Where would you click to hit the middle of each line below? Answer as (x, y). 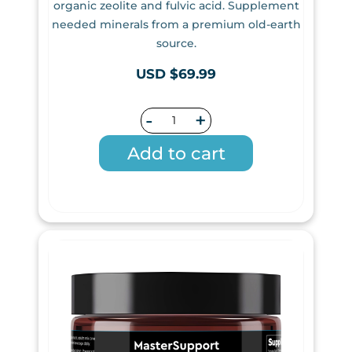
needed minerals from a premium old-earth (176, 25)
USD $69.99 (176, 74)
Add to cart (176, 154)
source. (176, 44)
